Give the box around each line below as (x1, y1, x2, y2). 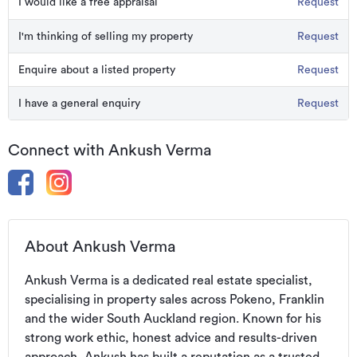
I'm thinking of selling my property (18, 30, 193, 42)
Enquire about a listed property (18, 64, 175, 76)
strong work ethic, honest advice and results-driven (25, 331, 317, 344)
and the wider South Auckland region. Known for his (25, 312, 321, 325)
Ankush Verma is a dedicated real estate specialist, (25, 274, 312, 287)
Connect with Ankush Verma (8, 143, 211, 159)
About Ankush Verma (25, 239, 175, 255)
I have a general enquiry (18, 97, 140, 109)
